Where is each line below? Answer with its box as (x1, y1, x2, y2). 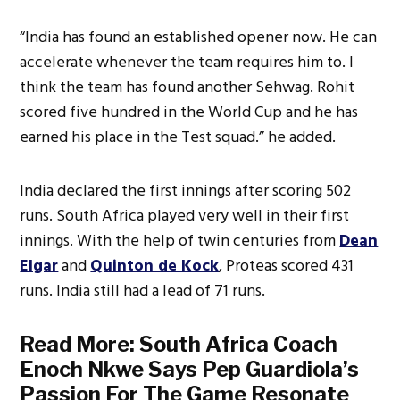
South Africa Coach (139, 330, 338, 357)
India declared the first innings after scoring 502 (20, 177, 352, 204)
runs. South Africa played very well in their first (20, 202, 350, 229)
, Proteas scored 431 (219, 252, 354, 279)
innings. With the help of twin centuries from (20, 227, 340, 254)
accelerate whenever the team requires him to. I (20, 48, 354, 75)
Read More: (20, 330, 140, 357)
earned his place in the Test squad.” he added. (20, 123, 337, 150)
